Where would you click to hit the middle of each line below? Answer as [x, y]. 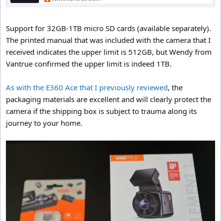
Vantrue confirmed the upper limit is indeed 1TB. [89, 64]
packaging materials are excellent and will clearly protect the [109, 99]
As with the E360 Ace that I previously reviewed [87, 88]
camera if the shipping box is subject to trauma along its [101, 111]
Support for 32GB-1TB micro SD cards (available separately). [109, 28]
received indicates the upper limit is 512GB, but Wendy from [109, 52]
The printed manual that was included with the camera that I [108, 40]
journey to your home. [44, 123]
